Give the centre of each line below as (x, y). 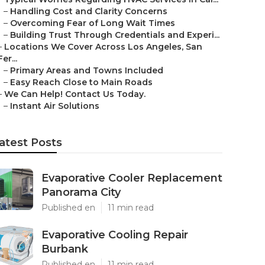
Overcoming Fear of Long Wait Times (93, 23)
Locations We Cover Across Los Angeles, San (103, 47)
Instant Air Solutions (55, 106)
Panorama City (81, 192)
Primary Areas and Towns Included (87, 70)
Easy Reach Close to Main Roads (81, 82)
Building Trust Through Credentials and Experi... (115, 35)
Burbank (65, 249)
